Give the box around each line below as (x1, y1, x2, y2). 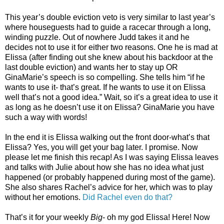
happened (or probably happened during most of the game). (5, 173, 215, 182)
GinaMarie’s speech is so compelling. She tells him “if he (5, 73, 205, 82)
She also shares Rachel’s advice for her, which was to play (5, 183, 212, 192)
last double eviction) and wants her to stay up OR (5, 63, 178, 72)
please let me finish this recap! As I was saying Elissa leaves (5, 153, 218, 162)
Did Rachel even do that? (82, 193, 172, 202)
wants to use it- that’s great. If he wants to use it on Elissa (5, 83, 205, 92)
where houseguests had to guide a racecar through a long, (5, 23, 210, 32)
